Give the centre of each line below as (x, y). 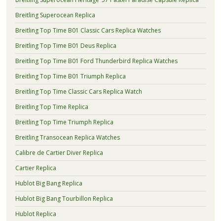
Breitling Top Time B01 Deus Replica (66, 46)
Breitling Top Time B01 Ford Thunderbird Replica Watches (96, 61)
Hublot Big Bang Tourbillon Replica (64, 199)
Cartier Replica (36, 168)
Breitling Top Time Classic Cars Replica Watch (78, 92)
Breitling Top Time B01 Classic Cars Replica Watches (88, 31)
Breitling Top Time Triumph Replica (64, 122)
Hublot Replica (36, 214)
